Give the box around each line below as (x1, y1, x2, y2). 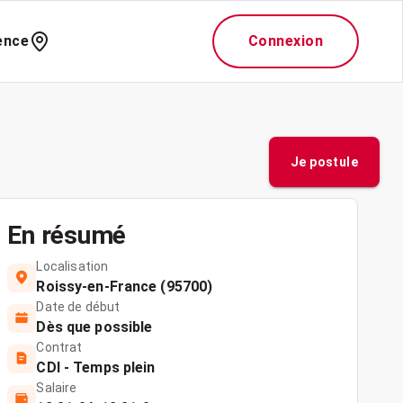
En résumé (7, 220, 127, 250)
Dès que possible (36, 318, 153, 336)
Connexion (247, 32, 323, 49)
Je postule (291, 155, 358, 169)
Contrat (36, 340, 83, 354)
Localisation (36, 259, 109, 273)
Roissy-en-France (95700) (36, 278, 213, 295)
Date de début (36, 300, 121, 314)
